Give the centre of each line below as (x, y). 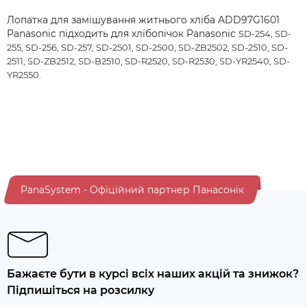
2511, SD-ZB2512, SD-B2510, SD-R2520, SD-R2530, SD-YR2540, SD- (148, 61)
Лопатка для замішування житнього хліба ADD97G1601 (143, 20)
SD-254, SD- (265, 34)
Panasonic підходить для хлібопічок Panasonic (123, 34)
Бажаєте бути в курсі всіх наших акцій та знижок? (153, 274)
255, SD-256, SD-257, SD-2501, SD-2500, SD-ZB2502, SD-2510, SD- (147, 47)
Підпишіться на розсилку (81, 290)
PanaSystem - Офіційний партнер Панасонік (132, 190)
